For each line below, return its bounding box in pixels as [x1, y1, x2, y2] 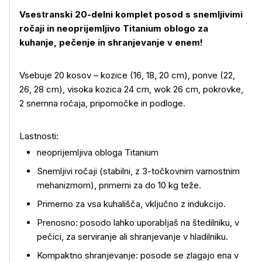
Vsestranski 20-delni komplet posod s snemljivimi [19, 9, 243, 20]
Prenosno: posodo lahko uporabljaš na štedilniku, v [37, 217, 239, 228]
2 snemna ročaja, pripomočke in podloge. [19, 98, 185, 109]
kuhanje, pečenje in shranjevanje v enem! [19, 37, 203, 48]
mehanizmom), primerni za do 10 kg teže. [37, 180, 201, 191]
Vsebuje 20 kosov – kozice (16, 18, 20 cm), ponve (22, [19, 70, 235, 81]
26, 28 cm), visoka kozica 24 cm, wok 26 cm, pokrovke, [19, 84, 243, 95]
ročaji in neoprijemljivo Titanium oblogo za [19, 23, 208, 34]
